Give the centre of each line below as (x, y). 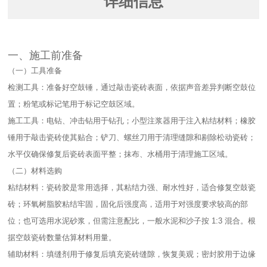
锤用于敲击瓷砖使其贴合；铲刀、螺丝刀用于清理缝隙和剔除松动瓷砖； (132, 138)
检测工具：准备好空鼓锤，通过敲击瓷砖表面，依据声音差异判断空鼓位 (132, 88)
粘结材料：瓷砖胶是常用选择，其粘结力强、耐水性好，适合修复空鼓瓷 (132, 188)
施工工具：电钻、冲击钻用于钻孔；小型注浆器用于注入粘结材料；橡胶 (132, 121)
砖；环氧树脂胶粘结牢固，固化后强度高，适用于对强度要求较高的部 (128, 205)
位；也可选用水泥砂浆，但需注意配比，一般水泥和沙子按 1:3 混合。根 (132, 221)
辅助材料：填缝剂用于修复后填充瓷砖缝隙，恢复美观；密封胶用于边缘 (132, 255)
